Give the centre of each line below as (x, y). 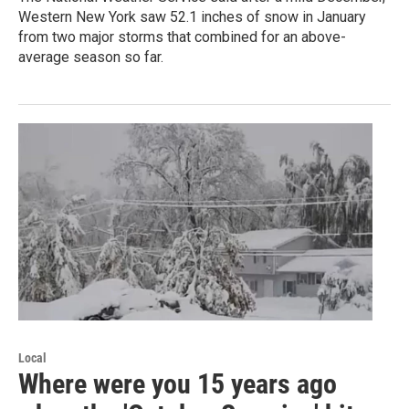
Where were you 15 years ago (178, 383)
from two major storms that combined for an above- (182, 37)
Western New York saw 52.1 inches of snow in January (192, 16)
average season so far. (91, 57)
